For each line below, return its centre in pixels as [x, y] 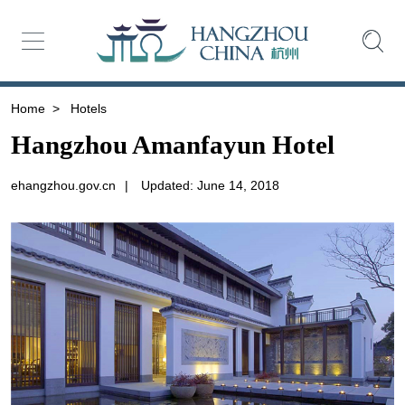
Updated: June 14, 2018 [210, 186]
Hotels [86, 108]
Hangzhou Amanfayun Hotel [172, 145]
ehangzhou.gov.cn [63, 186]
